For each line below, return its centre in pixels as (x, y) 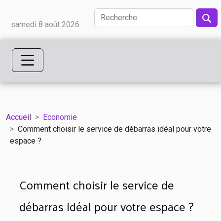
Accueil (18, 117)
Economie (60, 117)
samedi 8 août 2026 (45, 24)
